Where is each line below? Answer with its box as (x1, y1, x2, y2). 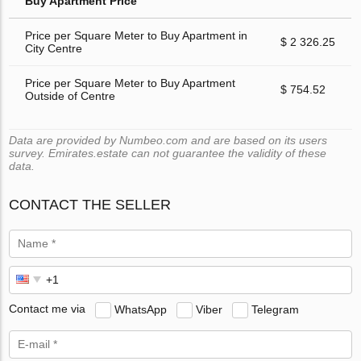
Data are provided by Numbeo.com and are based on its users (9, 133, 328, 147)
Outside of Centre (25, 89, 116, 102)
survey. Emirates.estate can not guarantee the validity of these (9, 146, 327, 160)
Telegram (251, 302, 300, 316)
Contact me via (9, 302, 86, 316)
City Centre (25, 41, 83, 55)
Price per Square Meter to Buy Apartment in (25, 28, 248, 42)
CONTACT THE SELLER (9, 196, 172, 213)
